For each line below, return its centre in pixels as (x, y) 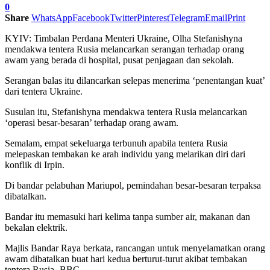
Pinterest (153, 17)
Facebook (91, 17)
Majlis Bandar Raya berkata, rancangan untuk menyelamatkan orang (135, 248)
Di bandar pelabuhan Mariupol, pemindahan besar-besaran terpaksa (133, 185)
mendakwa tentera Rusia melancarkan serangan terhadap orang (124, 49)
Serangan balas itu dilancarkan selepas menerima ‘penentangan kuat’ (135, 80)
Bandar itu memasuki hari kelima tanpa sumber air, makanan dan (127, 216)
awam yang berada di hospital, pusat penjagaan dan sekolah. (119, 60)
